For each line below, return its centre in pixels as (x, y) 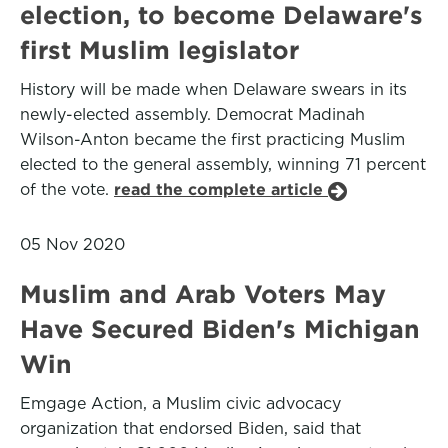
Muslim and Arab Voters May (203, 294)
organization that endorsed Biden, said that (190, 428)
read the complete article (221, 189)
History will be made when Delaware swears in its (213, 89)
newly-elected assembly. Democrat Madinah (192, 114)
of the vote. (67, 189)
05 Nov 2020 (72, 244)
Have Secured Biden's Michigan (220, 329)
